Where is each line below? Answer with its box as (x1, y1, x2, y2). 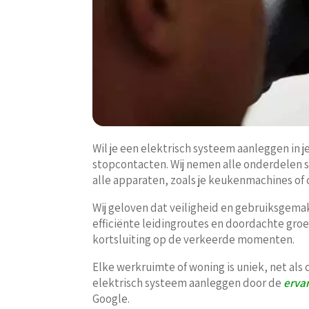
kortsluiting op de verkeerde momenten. (92, 232, 295, 248)
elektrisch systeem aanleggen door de (92, 275, 284, 291)
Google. (92, 291, 130, 307)
